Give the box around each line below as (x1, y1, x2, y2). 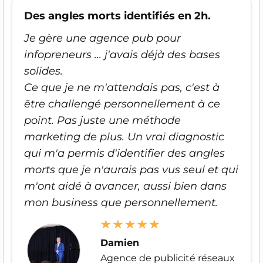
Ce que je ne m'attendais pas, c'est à (24, 80, 220, 94)
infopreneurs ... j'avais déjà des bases (24, 48, 220, 61)
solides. (24, 64, 63, 77)
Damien (100, 237, 140, 248)
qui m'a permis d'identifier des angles (24, 146, 225, 160)
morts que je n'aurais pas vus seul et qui (24, 163, 238, 176)
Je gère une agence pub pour (24, 31, 181, 45)
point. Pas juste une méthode (24, 113, 181, 127)
